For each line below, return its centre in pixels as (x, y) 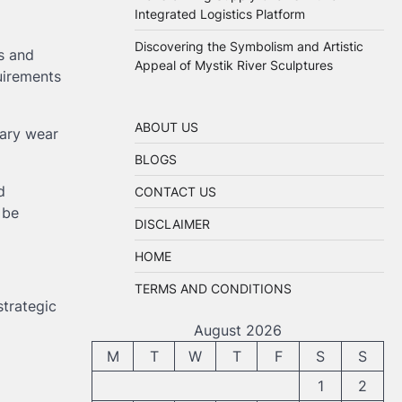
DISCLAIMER (172, 224)
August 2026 (238, 330)
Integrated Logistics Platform (220, 14)
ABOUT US (166, 127)
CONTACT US (175, 192)
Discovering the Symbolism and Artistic (249, 46)
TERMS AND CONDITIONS (213, 288)
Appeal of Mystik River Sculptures (234, 65)
